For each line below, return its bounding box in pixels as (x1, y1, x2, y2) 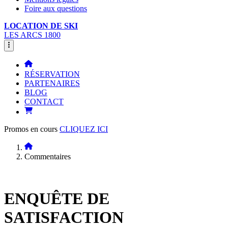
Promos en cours (4, 124, 58, 133)
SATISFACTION (4, 208, 124, 227)
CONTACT (24, 97, 64, 106)
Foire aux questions (24, 4, 87, 13)
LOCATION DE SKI (4, 21, 78, 31)
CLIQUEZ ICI (60, 124, 108, 133)
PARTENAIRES (24, 78, 80, 88)
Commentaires (24, 152, 71, 161)
